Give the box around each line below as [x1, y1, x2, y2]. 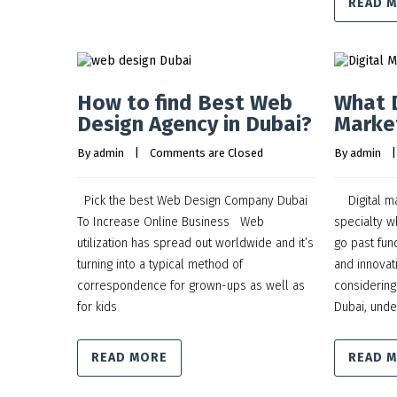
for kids [77, 300, 117, 315]
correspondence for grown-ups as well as [77, 278, 305, 293]
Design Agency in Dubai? [77, 112, 312, 136]
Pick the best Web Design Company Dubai [77, 193, 307, 208]
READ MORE [91, 350, 167, 365]
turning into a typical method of [77, 257, 243, 272]
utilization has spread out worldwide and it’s [77, 236, 314, 251]
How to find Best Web [77, 90, 292, 115]
